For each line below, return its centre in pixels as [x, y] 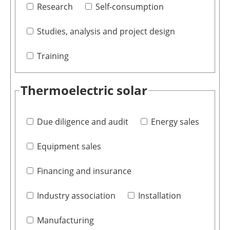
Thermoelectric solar [84, 90]
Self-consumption [129, 7]
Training [53, 56]
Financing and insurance [84, 171]
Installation [159, 196]
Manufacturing [65, 221]
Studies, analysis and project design [106, 32]
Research [55, 7]
